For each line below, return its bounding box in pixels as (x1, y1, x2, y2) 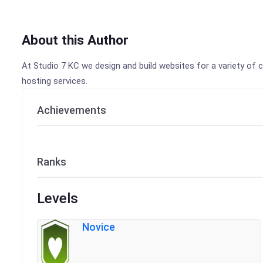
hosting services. (22, 76, 87, 86)
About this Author (22, 32, 129, 48)
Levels (37, 190, 78, 207)
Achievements (37, 104, 106, 116)
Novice (82, 221, 115, 233)
